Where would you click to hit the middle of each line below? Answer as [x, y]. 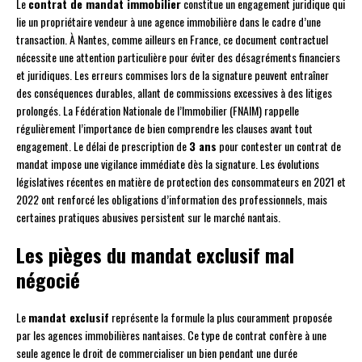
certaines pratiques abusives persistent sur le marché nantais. [148, 217]
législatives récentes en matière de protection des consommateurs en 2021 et [181, 182]
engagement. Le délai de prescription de [103, 146]
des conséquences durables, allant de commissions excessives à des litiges [174, 93]
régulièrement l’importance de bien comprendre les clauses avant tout [164, 128]
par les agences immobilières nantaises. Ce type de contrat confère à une [171, 335]
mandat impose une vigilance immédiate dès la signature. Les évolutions [168, 164]
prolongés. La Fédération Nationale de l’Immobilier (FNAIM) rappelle [158, 111]
